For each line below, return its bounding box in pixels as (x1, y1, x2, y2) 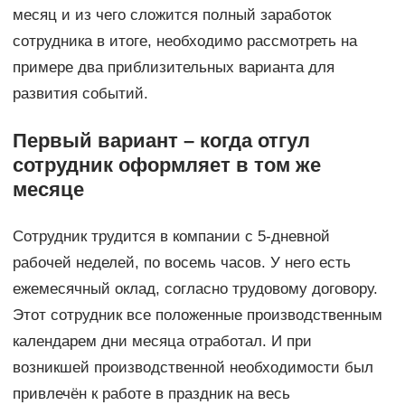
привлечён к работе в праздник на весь (12, 384, 290, 402)
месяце (12, 177, 84, 201)
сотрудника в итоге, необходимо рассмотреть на (12, 32, 357, 50)
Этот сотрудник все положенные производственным (12, 306, 382, 324)
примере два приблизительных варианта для (12, 58, 334, 76)
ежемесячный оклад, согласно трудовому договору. (12, 279, 378, 297)
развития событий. (12, 84, 148, 102)
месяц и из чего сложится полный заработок (12, 5, 331, 24)
